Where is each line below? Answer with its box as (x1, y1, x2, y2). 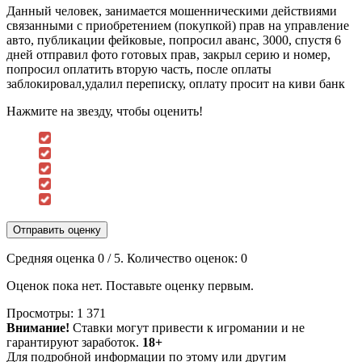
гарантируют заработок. (6, 335, 142, 349)
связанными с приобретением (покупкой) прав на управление (6, 18, 349, 32)
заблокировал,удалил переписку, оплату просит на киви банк (6, 76, 345, 90)
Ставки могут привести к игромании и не (69, 320, 305, 335)
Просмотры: (6, 305, 74, 320)
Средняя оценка (6, 250, 98, 265)
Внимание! (6, 320, 69, 335)
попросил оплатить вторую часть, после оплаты (6, 61, 271, 76)
